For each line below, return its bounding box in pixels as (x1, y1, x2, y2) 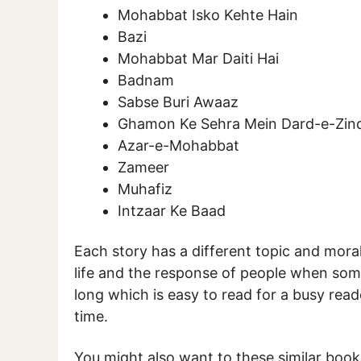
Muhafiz (118, 180, 172, 197)
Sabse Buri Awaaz (118, 93, 239, 110)
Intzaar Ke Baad (118, 201, 226, 219)
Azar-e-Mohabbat (118, 136, 239, 154)
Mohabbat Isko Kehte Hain (118, 6, 298, 23)
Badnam (118, 71, 178, 89)
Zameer (118, 158, 169, 176)
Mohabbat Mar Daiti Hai (118, 49, 279, 67)
